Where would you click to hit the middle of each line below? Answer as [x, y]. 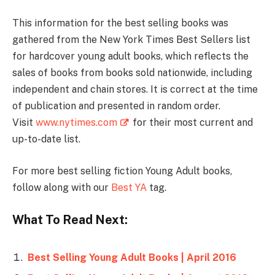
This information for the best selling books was [120, 23]
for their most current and [192, 123]
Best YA [129, 187]
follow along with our [62, 187]
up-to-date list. [46, 139]
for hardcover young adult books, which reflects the [130, 56]
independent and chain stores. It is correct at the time [135, 90]
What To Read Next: [70, 220]
